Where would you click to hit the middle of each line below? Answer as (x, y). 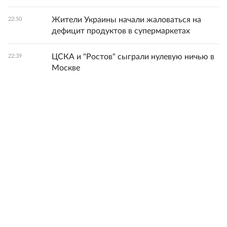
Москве (66, 68)
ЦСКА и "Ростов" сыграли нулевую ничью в (133, 57)
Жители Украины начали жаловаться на (126, 20)
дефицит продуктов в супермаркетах (121, 31)
